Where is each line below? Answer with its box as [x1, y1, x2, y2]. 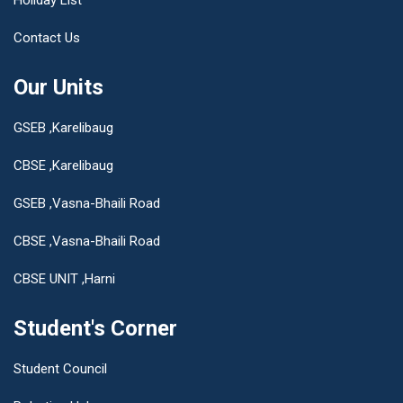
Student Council [13, 360, 107, 377]
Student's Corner [13, 315, 177, 341]
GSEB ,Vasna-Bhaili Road [13, 194, 160, 211]
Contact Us [13, 29, 80, 46]
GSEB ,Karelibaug [13, 119, 113, 136]
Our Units [13, 74, 103, 100]
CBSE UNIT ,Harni [13, 270, 115, 287]
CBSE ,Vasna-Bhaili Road [13, 232, 160, 249]
